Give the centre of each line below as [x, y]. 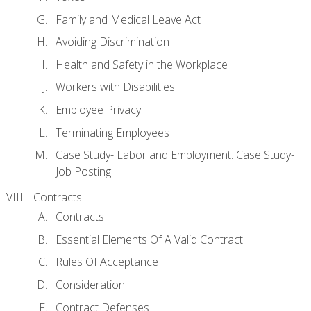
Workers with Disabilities [115, 87]
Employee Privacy [98, 110]
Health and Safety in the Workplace [142, 64]
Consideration [90, 284]
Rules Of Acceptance [107, 262]
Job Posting [83, 172]
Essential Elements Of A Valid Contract [149, 239]
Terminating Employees [112, 132]
